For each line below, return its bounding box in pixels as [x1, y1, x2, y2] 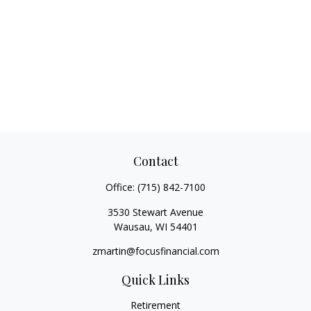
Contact [133, 153, 178, 169]
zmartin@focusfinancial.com [92, 244, 219, 258]
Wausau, [113, 220, 153, 233]
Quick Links [121, 271, 190, 288]
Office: [106, 180, 137, 194]
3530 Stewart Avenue [108, 205, 203, 219]
